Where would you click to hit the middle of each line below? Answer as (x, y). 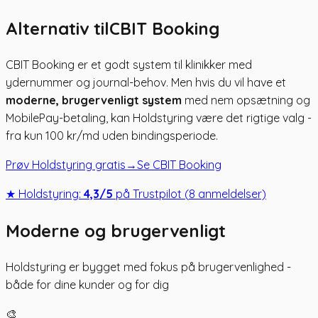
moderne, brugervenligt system (94, 100)
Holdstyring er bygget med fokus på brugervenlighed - (148, 267)
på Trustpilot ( (151, 193)
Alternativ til (57, 28)
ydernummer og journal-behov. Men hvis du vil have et (146, 82)
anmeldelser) (231, 193)
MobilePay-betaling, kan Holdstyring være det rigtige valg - (159, 117)
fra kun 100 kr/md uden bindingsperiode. (112, 135)
